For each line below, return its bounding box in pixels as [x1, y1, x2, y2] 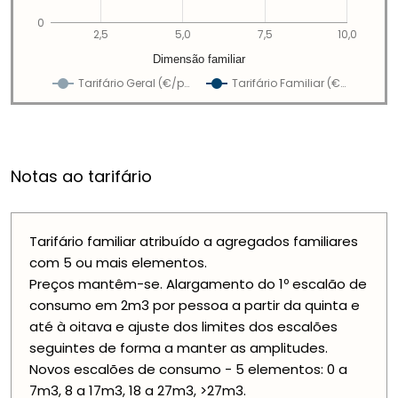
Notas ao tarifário [11, 165, 152, 188]
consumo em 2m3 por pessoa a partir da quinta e [29, 296, 360, 315]
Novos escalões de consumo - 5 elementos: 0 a [29, 360, 347, 379]
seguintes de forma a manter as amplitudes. [29, 338, 328, 358]
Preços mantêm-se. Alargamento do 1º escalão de [29, 275, 367, 294]
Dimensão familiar [153, 52, 246, 67]
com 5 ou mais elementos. [29, 253, 207, 273]
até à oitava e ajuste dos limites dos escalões [29, 317, 338, 337]
